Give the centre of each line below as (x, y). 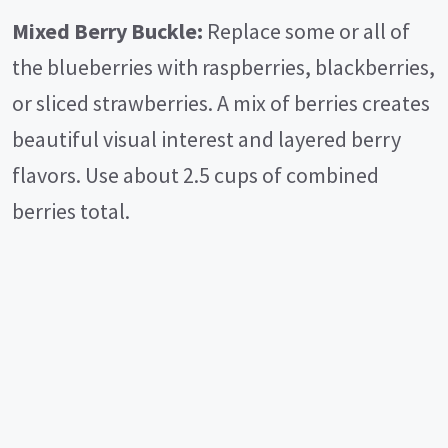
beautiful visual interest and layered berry (206, 139)
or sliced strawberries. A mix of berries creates (221, 103)
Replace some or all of (306, 31)
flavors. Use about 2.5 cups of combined (195, 175)
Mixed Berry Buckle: (107, 31)
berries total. (71, 211)
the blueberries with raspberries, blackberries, (223, 67)
